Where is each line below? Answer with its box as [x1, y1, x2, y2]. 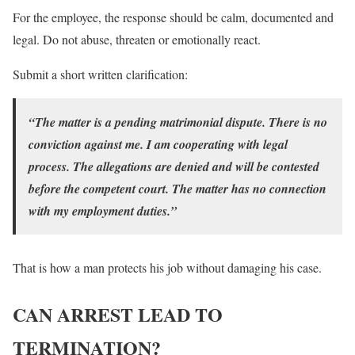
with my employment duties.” [29, 201, 177, 219]
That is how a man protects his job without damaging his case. [13, 258, 322, 276]
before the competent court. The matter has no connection [29, 179, 326, 197]
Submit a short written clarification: [13, 65, 188, 82]
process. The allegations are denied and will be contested [29, 157, 319, 175]
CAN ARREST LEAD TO [13, 300, 223, 328]
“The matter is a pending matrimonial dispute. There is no [29, 113, 327, 131]
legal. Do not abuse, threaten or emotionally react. [13, 30, 261, 48]
